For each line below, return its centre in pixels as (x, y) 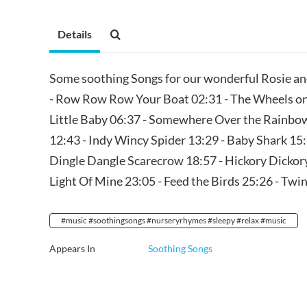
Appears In (72, 248)
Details (75, 34)
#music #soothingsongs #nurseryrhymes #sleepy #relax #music (174, 220)
